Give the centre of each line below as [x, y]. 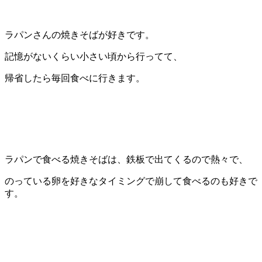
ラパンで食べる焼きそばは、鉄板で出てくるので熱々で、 [126, 159]
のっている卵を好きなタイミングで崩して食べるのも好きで [131, 181]
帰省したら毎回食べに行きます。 [75, 78]
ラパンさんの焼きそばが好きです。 [80, 35]
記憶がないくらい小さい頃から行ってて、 [94, 56]
